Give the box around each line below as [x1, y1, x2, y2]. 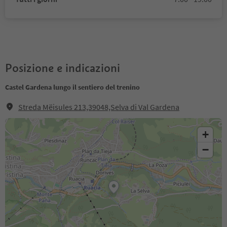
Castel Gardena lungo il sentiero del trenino [5, 83, 140, 92]
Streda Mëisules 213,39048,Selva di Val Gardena [18, 102, 179, 112]
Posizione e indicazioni [5, 61, 120, 75]
